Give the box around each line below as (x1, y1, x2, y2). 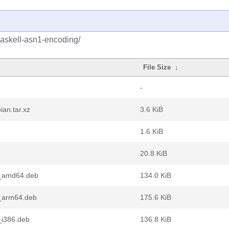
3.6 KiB (140, 105, 163, 113)
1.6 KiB (140, 127, 163, 135)
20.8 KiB (140, 149, 167, 157)
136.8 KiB (140, 215, 171, 223)
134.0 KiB (140, 171, 171, 179)
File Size (143, 63, 171, 71)
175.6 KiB (140, 193, 171, 201)
